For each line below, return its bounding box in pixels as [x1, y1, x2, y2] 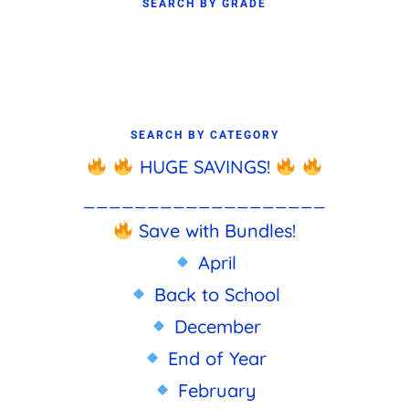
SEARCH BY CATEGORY [130, 128, 279, 142]
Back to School [149, 282, 281, 306]
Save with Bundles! [133, 218, 297, 242]
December [168, 314, 261, 338]
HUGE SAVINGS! [133, 154, 276, 178]
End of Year [163, 346, 267, 370]
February [173, 378, 257, 402]
